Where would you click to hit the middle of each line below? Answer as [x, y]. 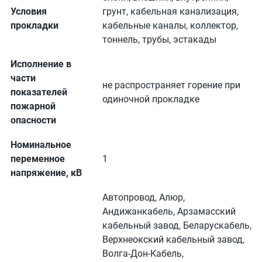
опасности [33, 120]
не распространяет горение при [171, 85]
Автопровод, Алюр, [144, 197]
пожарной [33, 106]
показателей [39, 92]
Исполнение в [41, 64]
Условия [29, 11]
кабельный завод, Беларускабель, [177, 225]
